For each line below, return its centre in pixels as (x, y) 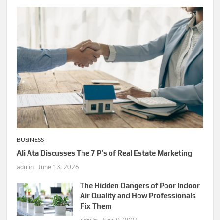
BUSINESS (30, 140)
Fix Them (96, 206)
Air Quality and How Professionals (138, 196)
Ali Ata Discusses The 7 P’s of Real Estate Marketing (105, 153)
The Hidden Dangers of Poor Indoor (140, 186)
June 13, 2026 (59, 167)
